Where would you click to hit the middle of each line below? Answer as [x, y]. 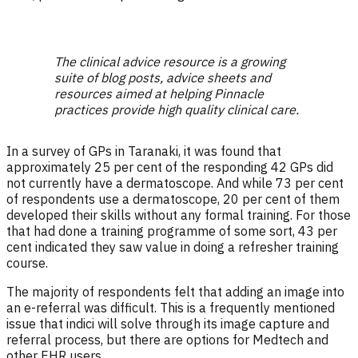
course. [27, 263]
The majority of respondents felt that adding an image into [175, 292]
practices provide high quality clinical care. [177, 110]
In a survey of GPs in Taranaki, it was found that [144, 151]
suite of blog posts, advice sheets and [163, 78]
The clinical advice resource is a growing [170, 62]
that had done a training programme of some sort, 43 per [172, 231]
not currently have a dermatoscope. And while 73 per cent [175, 183]
